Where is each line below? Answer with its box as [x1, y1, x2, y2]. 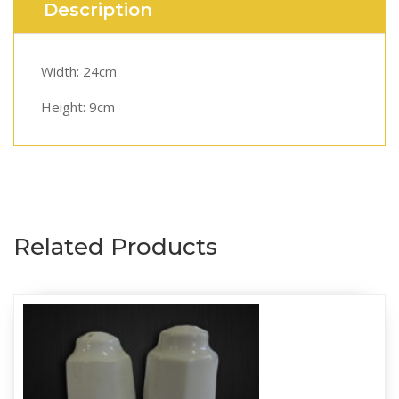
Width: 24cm [41, 61, 117, 80]
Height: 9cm [41, 97, 115, 116]
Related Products [13, 232, 217, 261]
